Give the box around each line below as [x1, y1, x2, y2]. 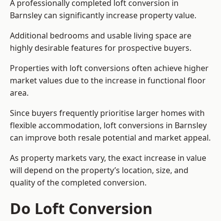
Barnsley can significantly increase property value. [10, 10, 196, 21]
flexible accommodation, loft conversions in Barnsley [10, 120, 207, 131]
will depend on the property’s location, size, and [10, 165, 188, 176]
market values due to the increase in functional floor [10, 75, 206, 86]
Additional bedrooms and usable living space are [10, 30, 191, 41]
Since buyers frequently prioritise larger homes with [10, 108, 205, 119]
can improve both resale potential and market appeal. [10, 132, 211, 144]
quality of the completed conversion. [10, 177, 147, 188]
